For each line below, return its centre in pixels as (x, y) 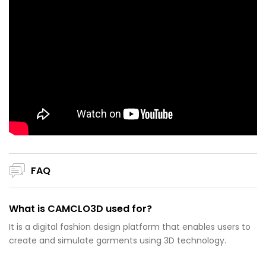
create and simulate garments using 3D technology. (118, 241)
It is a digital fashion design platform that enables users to (130, 227)
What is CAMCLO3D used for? (80, 209)
